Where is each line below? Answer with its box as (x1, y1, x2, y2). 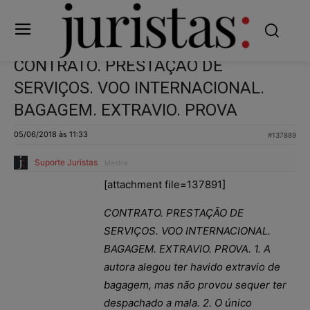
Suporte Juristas (35, 156, 98, 167)
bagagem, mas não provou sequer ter (104, 277, 286, 291)
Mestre (104, 158, 128, 167)
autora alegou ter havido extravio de (104, 259, 280, 273)
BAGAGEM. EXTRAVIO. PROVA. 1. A (104, 241, 271, 255)
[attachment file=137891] (104, 177, 226, 191)
